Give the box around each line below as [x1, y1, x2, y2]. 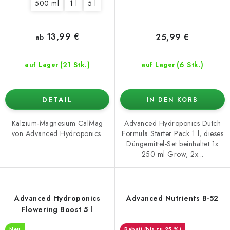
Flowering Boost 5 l [22, 204, 93, 215]
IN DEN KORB [147, 95, 198, 105]
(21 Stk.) [60, 59, 90, 70]
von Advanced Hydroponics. [11, 128, 103, 139]
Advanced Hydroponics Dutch [124, 118, 221, 129]
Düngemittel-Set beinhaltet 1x [126, 139, 219, 149]
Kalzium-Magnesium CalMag [11, 118, 103, 128]
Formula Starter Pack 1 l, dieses [122, 128, 223, 139]
